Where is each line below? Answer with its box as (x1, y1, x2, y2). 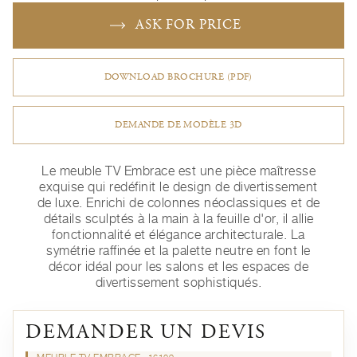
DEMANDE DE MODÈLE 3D (115, 120, 242, 131)
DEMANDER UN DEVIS (25, 324, 266, 344)
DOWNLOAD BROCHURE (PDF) (104, 73, 253, 83)
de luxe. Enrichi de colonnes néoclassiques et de (37, 195, 320, 210)
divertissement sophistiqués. (95, 275, 262, 290)
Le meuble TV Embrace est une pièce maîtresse (41, 163, 316, 178)
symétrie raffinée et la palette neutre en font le (46, 243, 311, 258)
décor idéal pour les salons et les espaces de (48, 259, 309, 274)
